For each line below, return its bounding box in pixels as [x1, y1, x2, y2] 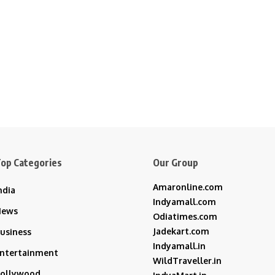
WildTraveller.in [153, 255, 222, 266]
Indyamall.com [153, 196, 216, 207]
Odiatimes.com [153, 211, 217, 222]
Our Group [153, 157, 198, 169]
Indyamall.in [153, 241, 206, 252]
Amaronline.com [153, 182, 223, 193]
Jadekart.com [153, 226, 209, 237]
